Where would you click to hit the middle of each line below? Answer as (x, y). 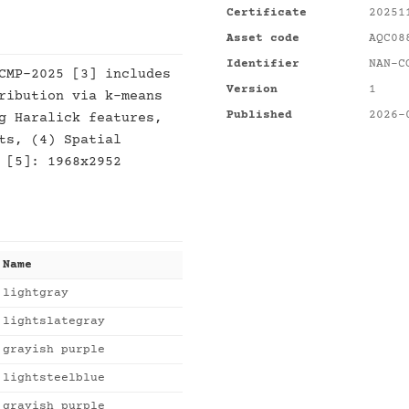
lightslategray (54, 321)
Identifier (263, 64)
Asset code (263, 38)
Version (252, 89)
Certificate (267, 13)
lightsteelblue (54, 378)
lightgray (36, 293)
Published (259, 115)
